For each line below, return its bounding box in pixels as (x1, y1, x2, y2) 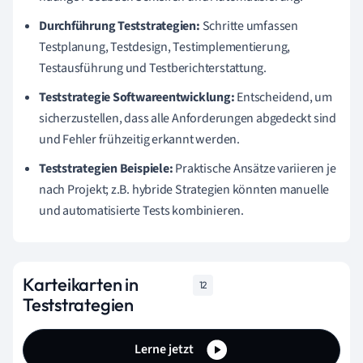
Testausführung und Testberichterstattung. (39, 59, 267, 77)
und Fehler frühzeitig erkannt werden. (39, 130, 240, 148)
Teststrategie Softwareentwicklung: (39, 88, 235, 106)
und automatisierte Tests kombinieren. (39, 202, 244, 220)
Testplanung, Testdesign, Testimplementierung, (39, 38, 291, 56)
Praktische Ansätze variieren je (173, 160, 336, 177)
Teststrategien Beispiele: (39, 160, 173, 177)
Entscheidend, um (234, 88, 332, 106)
